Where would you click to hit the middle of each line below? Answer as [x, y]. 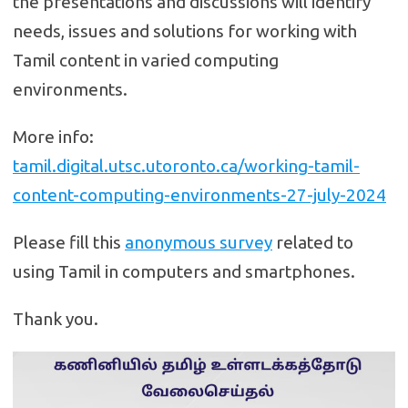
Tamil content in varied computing [146, 60]
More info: [53, 137]
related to [313, 242]
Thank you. [56, 319]
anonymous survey [199, 242]
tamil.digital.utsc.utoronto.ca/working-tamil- [186, 166]
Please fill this [69, 242]
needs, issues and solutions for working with [185, 31]
